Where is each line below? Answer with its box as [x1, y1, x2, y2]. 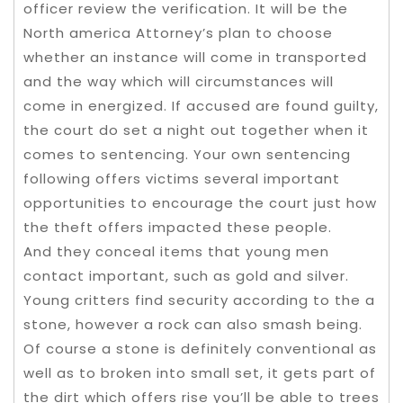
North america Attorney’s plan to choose [23, 22, 333, 42]
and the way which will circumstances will [23, 71, 334, 91]
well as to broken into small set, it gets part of [23, 363, 376, 382]
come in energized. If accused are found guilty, [23, 95, 379, 115]
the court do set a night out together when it [23, 120, 369, 139]
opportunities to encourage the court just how [23, 193, 377, 212]
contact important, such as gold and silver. [23, 265, 349, 285]
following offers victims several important [23, 168, 340, 188]
